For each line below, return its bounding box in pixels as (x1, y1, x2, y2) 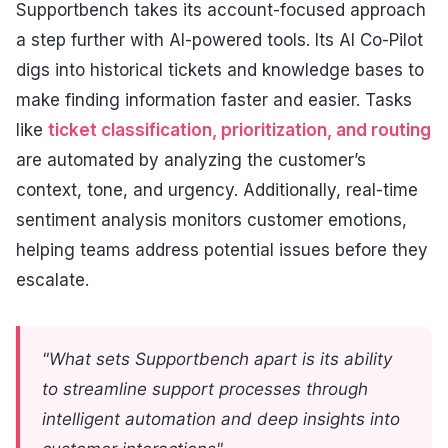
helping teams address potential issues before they (16, 240, 428, 261)
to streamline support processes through (42, 378, 368, 399)
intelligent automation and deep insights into (42, 408, 400, 429)
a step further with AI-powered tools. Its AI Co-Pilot (16, 30, 423, 51)
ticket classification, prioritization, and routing (48, 120, 431, 141)
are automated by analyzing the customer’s (16, 150, 366, 171)
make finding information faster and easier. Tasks (16, 90, 412, 111)
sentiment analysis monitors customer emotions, (16, 210, 407, 231)
